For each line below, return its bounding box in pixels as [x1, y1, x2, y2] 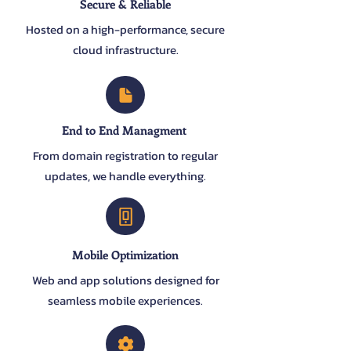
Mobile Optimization [72, 247, 179, 262]
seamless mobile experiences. [48, 291, 203, 309]
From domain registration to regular [33, 147, 218, 165]
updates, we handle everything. [45, 167, 206, 185]
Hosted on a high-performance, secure [26, 20, 225, 38]
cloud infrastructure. [72, 41, 179, 59]
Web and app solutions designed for [31, 271, 219, 289]
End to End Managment [61, 122, 190, 138]
